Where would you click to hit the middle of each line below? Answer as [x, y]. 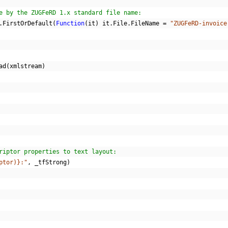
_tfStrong [49, 162]
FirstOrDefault [27, 23]
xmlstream [26, 66]
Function [70, 23]
